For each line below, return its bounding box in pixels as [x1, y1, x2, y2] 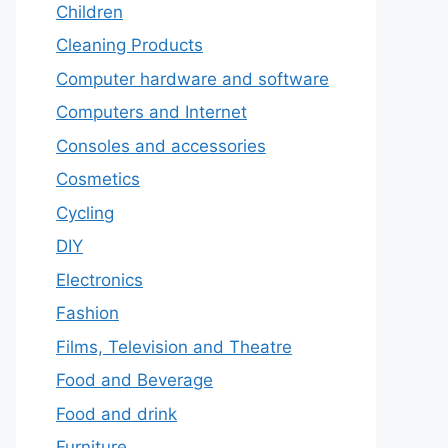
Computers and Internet [56, 102, 247, 122]
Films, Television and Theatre [56, 336, 292, 357]
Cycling [56, 202, 114, 223]
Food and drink [56, 403, 177, 424]
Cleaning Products [56, 35, 203, 55]
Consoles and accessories [56, 135, 266, 156]
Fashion [56, 303, 119, 323]
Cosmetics [56, 169, 140, 189]
